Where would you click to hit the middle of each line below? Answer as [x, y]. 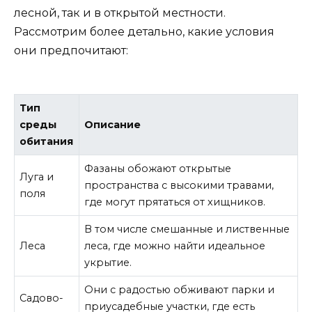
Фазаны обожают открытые [158, 169]
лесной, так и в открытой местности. [120, 13]
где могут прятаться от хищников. [175, 202]
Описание [113, 125]
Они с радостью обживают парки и [180, 290]
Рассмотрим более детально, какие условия [144, 32]
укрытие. [108, 263]
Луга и [37, 177]
